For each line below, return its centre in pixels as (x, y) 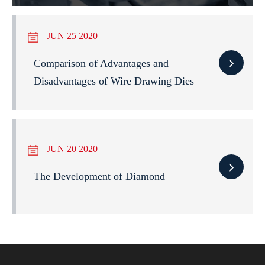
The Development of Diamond (99, 176)
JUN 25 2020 (71, 36)
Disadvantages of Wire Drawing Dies (114, 81)
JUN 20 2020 (71, 149)
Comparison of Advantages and (101, 63)
